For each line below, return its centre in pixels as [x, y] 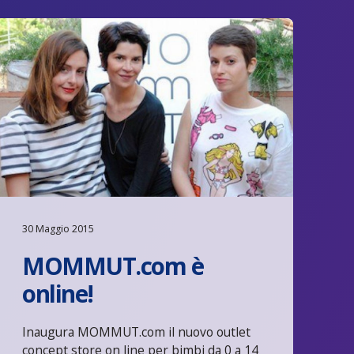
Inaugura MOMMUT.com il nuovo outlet [137, 331]
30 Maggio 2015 [58, 228]
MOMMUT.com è [113, 265]
